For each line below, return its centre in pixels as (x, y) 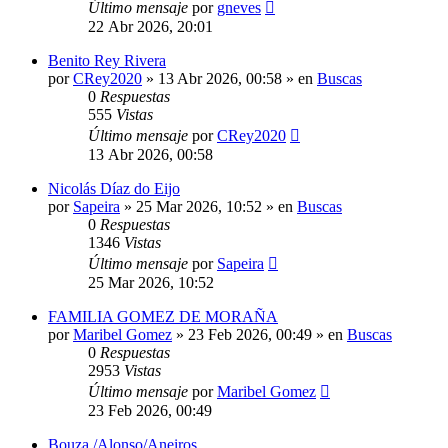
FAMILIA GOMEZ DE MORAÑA (163, 316)
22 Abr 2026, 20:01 (150, 26)
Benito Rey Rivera (107, 60)
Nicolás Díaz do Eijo (114, 188)
